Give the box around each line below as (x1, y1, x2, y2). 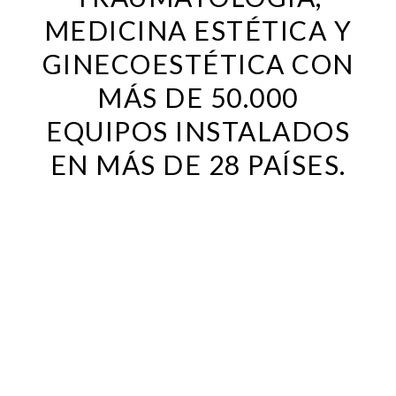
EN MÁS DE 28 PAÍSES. (49, 148, 346, 180)
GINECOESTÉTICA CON (42, 47, 354, 80)
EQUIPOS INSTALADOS (46, 114, 350, 147)
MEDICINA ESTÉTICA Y (43, 13, 353, 46)
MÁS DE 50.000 (97, 80, 299, 113)
